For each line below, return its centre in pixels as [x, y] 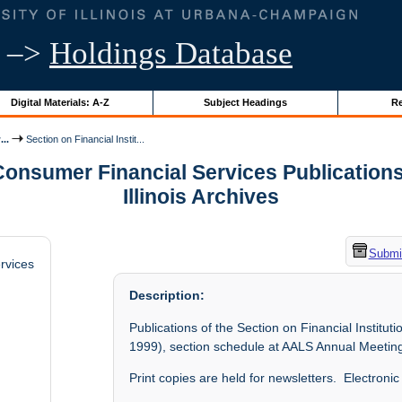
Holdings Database [171, 53]
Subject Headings [245, 102]
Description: [167, 296]
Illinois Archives [201, 197]
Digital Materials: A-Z [60, 102]
